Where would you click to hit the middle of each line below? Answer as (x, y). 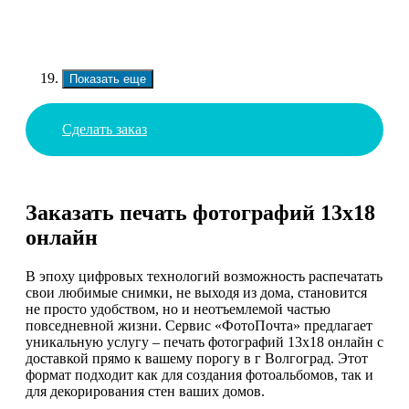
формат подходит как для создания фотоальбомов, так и (199, 375)
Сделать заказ (105, 129)
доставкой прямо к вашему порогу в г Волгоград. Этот (197, 359)
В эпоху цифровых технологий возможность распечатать (204, 277)
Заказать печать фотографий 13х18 (200, 213)
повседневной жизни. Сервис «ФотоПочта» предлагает (199, 326)
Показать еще (108, 79)
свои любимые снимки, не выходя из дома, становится (196, 293)
